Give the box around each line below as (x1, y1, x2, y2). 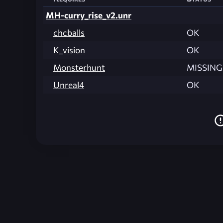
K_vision (53, 45, 85, 56)
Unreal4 (53, 80, 84, 91)
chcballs (53, 27, 85, 38)
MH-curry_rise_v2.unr (46, 10, 131, 21)
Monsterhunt (53, 62, 105, 73)
